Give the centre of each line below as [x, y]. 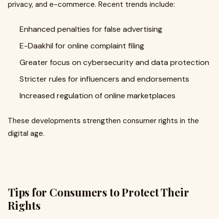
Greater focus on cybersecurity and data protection [114, 63]
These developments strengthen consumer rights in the [103, 121]
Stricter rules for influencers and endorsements [104, 79]
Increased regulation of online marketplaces [98, 96]
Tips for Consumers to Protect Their [99, 192]
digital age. [26, 134]
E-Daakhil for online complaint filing [82, 46]
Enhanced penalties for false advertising [91, 29]
